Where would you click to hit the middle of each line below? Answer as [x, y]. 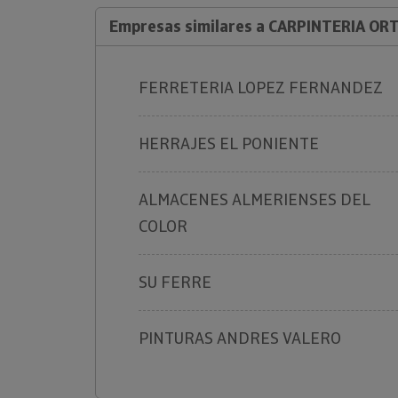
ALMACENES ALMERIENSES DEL [255, 199]
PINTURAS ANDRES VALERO [240, 338]
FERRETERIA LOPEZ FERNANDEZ [261, 88]
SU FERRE [175, 282]
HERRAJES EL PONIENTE [229, 143]
